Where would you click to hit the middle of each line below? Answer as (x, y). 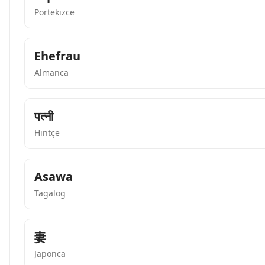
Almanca (51, 72)
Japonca (50, 253)
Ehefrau (57, 56)
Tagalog (50, 193)
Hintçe (47, 133)
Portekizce (54, 12)
